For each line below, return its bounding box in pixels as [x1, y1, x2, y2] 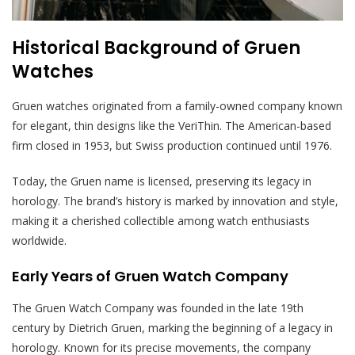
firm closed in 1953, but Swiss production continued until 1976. [12, 138, 332, 154]
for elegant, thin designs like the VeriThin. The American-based [12, 118, 331, 134]
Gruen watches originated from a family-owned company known [12, 98, 342, 114]
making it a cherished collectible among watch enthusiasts [12, 213, 310, 229]
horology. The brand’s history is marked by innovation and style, [12, 193, 338, 209]
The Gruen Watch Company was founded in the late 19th [12, 300, 303, 316]
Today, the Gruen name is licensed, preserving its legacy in [12, 174, 311, 189]
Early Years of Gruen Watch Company [12, 266, 288, 287]
